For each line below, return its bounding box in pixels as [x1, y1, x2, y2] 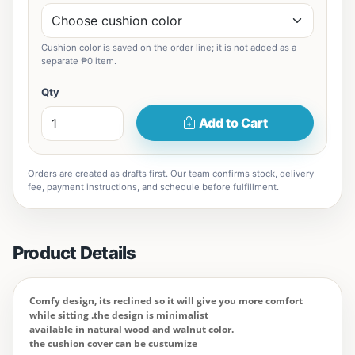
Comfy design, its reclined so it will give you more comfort [29, 294, 303, 307]
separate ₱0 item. [41, 55, 116, 67]
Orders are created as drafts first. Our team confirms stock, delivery [28, 168, 314, 179]
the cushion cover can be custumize [29, 337, 197, 350]
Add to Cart [198, 115, 268, 131]
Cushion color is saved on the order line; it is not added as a [41, 42, 296, 53]
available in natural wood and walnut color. [29, 323, 234, 336]
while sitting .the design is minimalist [29, 308, 208, 322]
